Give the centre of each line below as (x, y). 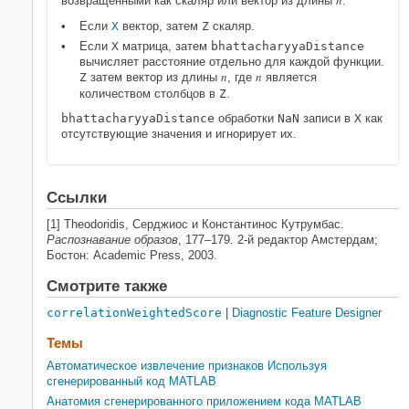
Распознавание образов (112, 240)
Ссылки (77, 198)
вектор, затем (160, 26)
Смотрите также (107, 286)
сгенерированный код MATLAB (131, 381)
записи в (327, 118)
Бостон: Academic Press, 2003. (132, 255)
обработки (246, 118)
